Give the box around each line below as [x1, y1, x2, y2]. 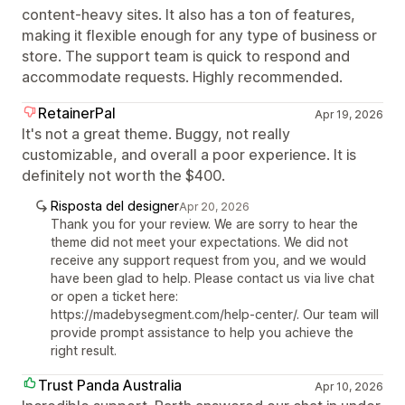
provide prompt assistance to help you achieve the [51, 325, 353, 340]
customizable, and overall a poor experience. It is [22, 146, 356, 164]
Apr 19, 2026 [314, 108, 383, 121]
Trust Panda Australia [38, 376, 182, 394]
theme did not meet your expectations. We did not [51, 234, 348, 250]
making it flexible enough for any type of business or [22, 26, 377, 44]
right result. [51, 343, 117, 358]
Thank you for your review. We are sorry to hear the [51, 216, 358, 231]
